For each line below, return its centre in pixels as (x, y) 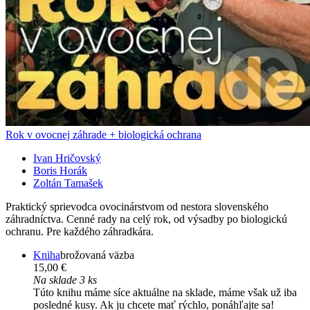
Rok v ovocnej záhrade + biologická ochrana (103, 135)
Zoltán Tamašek (68, 183)
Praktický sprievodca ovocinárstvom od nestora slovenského (137, 207)
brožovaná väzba (97, 255)
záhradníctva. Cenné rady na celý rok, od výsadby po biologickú (146, 219)
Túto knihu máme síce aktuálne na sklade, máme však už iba (165, 293)
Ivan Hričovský (67, 158)
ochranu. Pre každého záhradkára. (80, 232)
